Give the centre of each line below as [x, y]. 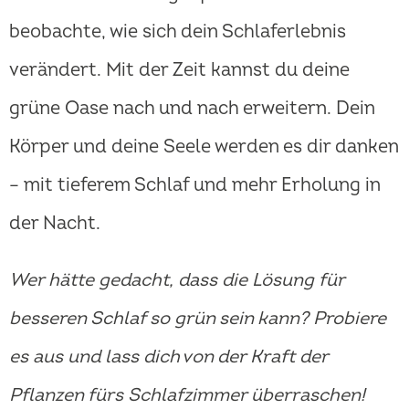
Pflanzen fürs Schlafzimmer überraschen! [187, 395]
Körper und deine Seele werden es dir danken [204, 147]
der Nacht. [55, 224]
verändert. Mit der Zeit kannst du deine [179, 70]
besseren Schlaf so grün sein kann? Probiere [198, 319]
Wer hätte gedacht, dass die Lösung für [177, 280]
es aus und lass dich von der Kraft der [168, 357]
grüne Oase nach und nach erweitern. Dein [192, 109]
